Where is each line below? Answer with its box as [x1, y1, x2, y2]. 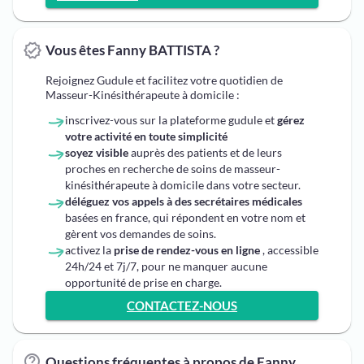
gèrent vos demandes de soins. [65, 227, 216, 240]
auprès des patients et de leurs [128, 145, 282, 159]
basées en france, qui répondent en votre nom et [65, 210, 305, 224]
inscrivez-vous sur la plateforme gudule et [65, 113, 277, 127]
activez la [65, 243, 114, 257]
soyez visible [65, 145, 128, 159]
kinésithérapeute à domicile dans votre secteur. [65, 178, 301, 192]
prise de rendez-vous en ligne [114, 243, 260, 257]
